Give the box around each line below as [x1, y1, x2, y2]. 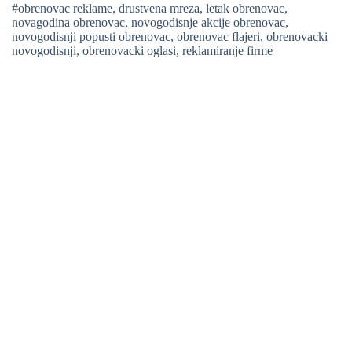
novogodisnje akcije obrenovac [131, 16, 285, 29]
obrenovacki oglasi [82, 44, 176, 57]
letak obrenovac [206, 2, 284, 15]
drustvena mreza [119, 2, 200, 15]
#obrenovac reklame [12, 2, 112, 15]
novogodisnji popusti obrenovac [12, 30, 170, 43]
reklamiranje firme [182, 44, 273, 57]
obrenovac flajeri [177, 30, 260, 43]
